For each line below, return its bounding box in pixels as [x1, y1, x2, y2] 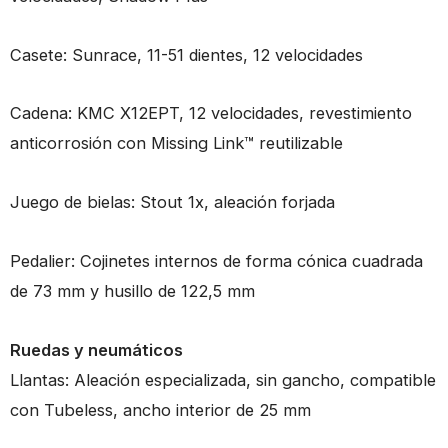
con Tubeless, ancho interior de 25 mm [10, 399, 311, 420]
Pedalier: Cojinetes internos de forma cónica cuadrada [10, 250, 423, 271]
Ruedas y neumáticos [10, 339, 183, 360]
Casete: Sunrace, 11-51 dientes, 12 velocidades [10, 44, 363, 65]
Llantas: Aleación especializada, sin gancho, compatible [10, 369, 436, 390]
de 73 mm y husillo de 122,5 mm [10, 280, 255, 301]
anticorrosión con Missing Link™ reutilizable [10, 133, 343, 154]
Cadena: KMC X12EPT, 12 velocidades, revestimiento [10, 103, 412, 124]
